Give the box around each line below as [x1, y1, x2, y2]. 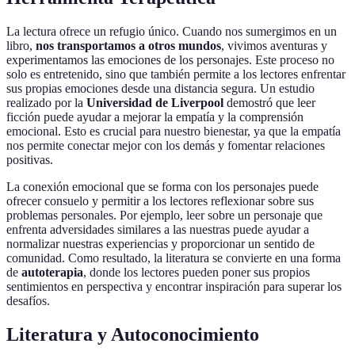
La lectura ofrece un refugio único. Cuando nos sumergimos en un [6, 25, 337, 39]
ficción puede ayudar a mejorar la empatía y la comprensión [6, 110, 303, 124]
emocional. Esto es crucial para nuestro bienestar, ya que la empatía [6, 124, 341, 139]
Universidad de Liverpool [86, 96, 223, 110]
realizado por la [6, 96, 86, 110]
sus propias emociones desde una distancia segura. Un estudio [6, 82, 315, 96]
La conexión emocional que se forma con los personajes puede [6, 180, 319, 194]
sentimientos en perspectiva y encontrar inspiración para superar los [6, 280, 342, 294]
